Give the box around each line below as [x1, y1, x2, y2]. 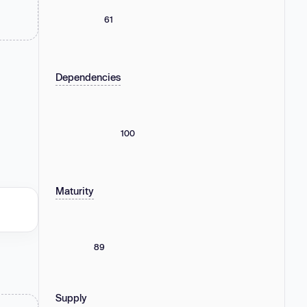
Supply [56, 291, 87, 304]
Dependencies [56, 71, 121, 83]
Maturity [56, 184, 94, 197]
